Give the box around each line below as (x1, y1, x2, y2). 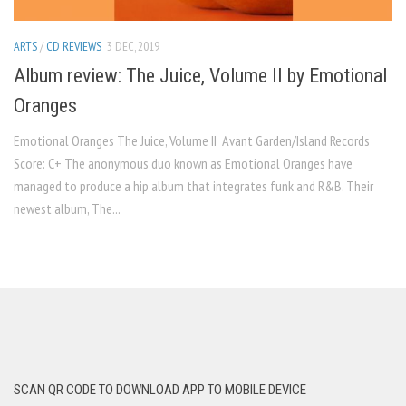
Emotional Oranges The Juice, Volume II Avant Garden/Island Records (14, 131, 370, 150)
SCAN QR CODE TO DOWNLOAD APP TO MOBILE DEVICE (14, 382, 306, 399)
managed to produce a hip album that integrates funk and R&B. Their (14, 177, 373, 196)
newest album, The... (14, 199, 121, 218)
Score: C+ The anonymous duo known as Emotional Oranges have (14, 154, 353, 173)
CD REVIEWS (46, 37, 101, 54)
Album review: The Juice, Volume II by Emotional (14, 64, 387, 88)
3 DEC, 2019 (107, 37, 159, 54)
